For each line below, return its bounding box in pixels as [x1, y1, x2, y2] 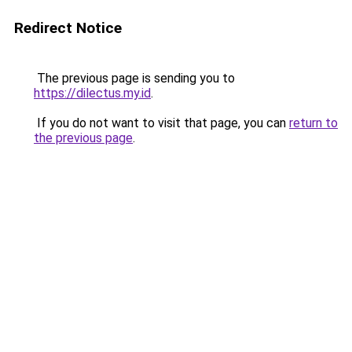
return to [289, 115, 338, 130]
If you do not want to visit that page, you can [34, 115, 289, 130]
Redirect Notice [14, 19, 122, 37]
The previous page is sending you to [34, 71, 235, 86]
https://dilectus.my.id [34, 86, 151, 101]
